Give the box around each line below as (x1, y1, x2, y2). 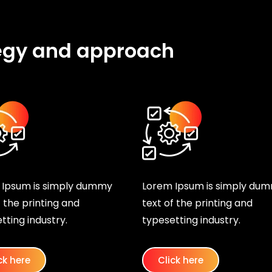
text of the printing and (142, 196, 253, 211)
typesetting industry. (142, 213, 243, 228)
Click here (158, 254, 203, 267)
